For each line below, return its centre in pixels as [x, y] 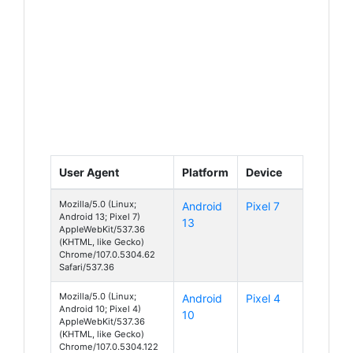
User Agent [89, 172]
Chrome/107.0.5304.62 [107, 254]
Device [264, 172]
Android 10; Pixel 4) [100, 308]
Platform [205, 172]
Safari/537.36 [87, 267]
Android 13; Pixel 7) [100, 216]
